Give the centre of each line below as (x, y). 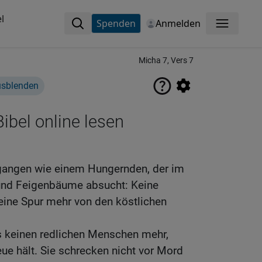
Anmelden (178, 23)
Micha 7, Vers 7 (166, 61)
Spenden (116, 23)
